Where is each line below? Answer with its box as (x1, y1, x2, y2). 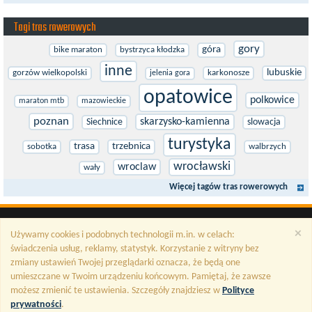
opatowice (143, 87, 233, 109)
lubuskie (266, 68, 302, 78)
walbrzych (249, 142, 286, 151)
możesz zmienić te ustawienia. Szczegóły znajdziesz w (10, 286, 222, 296)
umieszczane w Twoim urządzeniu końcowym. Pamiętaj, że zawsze (10, 272, 271, 282)
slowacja (247, 117, 281, 127)
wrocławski (173, 160, 231, 173)
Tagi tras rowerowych (14, 19, 96, 37)
